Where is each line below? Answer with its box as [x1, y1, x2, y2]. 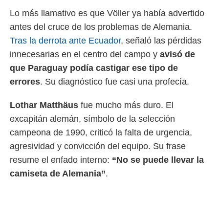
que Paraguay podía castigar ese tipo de [10, 63, 178, 73]
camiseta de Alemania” [10, 169, 106, 178]
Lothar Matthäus [10, 100, 78, 110]
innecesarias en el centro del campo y [10, 49, 160, 59]
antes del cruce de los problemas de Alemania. [10, 22, 192, 32]
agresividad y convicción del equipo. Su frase [10, 141, 186, 151]
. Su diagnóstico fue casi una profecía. [40, 77, 189, 87]
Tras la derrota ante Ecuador [10, 36, 121, 45]
